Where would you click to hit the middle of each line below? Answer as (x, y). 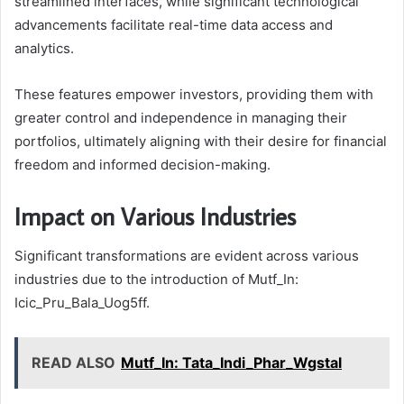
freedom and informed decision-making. (142, 164)
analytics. (44, 48)
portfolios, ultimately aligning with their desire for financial (201, 141)
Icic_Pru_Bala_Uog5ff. (82, 303)
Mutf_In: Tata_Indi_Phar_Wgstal (231, 363)
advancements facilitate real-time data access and (174, 24)
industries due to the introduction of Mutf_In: (156, 280)
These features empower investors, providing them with (194, 94)
